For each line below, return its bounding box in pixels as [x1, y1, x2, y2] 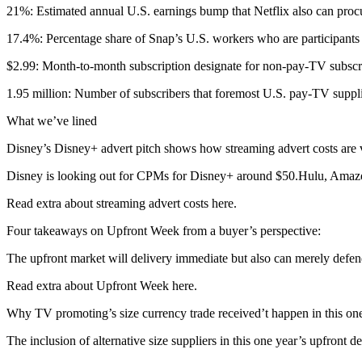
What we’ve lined [6, 114, 97, 128]
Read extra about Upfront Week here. [6, 279, 197, 293]
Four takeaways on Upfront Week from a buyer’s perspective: [6, 224, 321, 238]
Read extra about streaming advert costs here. [6, 196, 237, 210]
